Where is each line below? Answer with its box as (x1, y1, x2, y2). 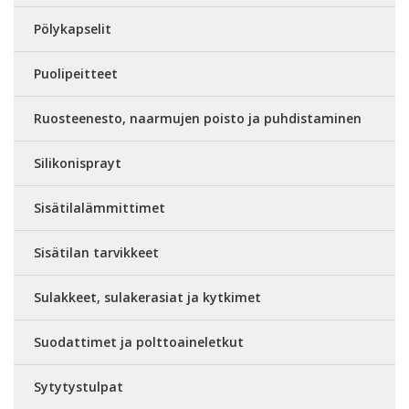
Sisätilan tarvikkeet (34, 244, 159, 261)
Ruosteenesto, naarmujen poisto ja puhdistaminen (34, 110, 362, 127)
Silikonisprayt (34, 154, 121, 172)
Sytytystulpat (34, 378, 123, 395)
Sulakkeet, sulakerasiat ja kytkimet (34, 288, 261, 306)
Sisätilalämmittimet (34, 199, 165, 216)
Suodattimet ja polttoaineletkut (34, 333, 244, 351)
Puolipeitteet (34, 65, 118, 82)
